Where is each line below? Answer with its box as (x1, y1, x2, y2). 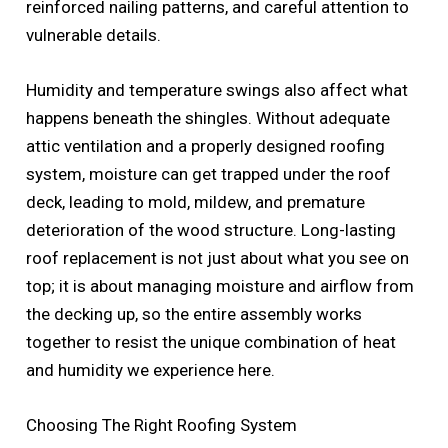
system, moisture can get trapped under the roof (26, 164, 392, 184)
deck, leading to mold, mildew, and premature (26, 192, 366, 212)
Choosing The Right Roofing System (26, 415, 298, 436)
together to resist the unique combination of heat (26, 332, 397, 352)
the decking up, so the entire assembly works (26, 304, 363, 324)
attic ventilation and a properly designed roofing (26, 136, 386, 156)
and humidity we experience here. (26, 360, 276, 380)
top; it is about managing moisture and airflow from (26, 276, 415, 296)
